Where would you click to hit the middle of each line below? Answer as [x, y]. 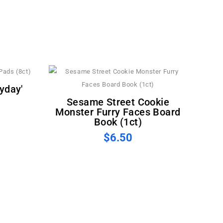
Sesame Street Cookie [70, 102]
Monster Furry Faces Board [118, 112]
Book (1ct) [118, 122]
